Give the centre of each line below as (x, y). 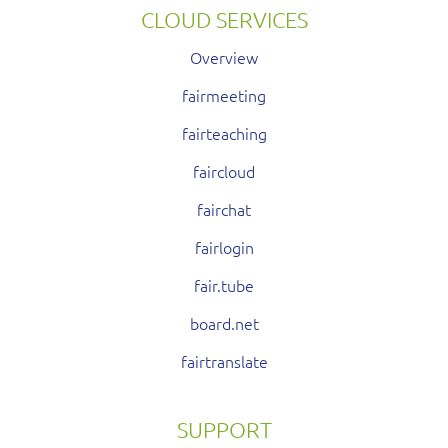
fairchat (224, 209)
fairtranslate (224, 361)
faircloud (224, 171)
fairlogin (224, 247)
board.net (224, 323)
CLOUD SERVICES (224, 19)
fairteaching (224, 133)
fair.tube (224, 285)
